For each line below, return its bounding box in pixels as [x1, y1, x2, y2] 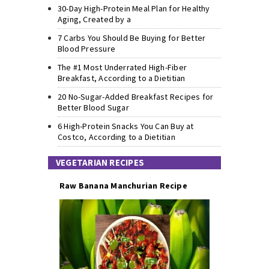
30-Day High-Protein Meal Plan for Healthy [58, 3, 210, 14]
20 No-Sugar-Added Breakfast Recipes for [58, 91, 214, 103]
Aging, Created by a [58, 14, 131, 25]
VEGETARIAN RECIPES [56, 157, 145, 169]
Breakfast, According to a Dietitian [58, 73, 186, 84]
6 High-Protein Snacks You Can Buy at [58, 121, 194, 132]
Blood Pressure [58, 43, 115, 55]
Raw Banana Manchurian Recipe [59, 180, 187, 192]
